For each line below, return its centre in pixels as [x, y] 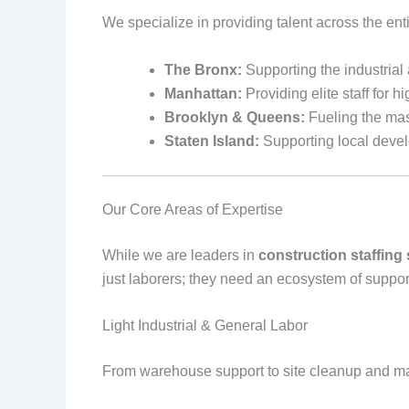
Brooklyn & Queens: [235, 117]
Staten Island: [212, 141]
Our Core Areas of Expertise [193, 209]
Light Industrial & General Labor [205, 326]
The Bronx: [203, 69]
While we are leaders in [180, 255]
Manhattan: [203, 93]
